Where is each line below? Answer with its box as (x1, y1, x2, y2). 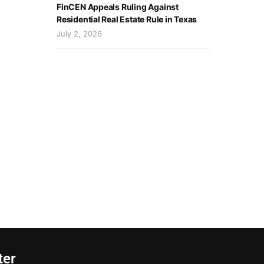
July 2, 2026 (57, 28, 102, 38)
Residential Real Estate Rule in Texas (57, 14, 197, 24)
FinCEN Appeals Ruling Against (57, 1, 179, 12)
